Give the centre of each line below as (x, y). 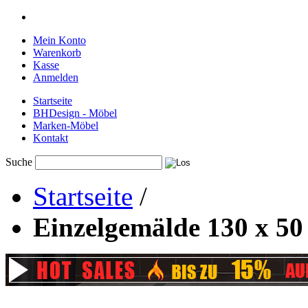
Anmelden (56, 77)
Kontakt (51, 138)
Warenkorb (57, 53)
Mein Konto (59, 40)
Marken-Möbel (66, 125)
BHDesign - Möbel (75, 113)
